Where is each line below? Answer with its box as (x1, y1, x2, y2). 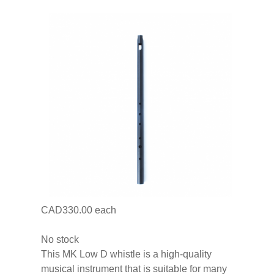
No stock (40, 234, 79, 245)
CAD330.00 (40, 204, 92, 215)
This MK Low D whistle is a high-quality (40, 248, 212, 259)
